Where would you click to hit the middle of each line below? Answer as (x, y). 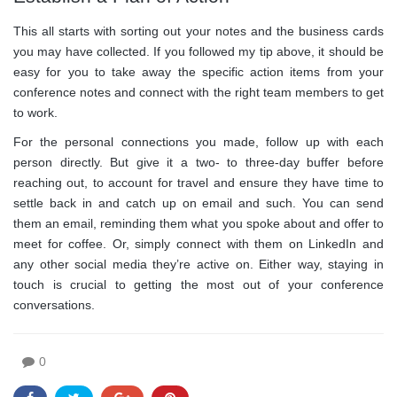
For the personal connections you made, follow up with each (198, 142)
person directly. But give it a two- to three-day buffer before (198, 163)
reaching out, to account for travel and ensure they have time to (198, 183)
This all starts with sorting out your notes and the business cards (198, 31)
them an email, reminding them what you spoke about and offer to (198, 224)
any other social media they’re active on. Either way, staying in (198, 265)
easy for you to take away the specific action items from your (198, 72)
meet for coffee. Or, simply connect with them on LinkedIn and (198, 244)
